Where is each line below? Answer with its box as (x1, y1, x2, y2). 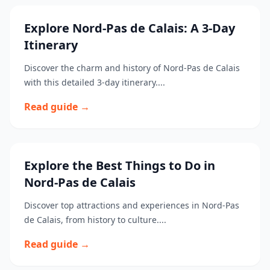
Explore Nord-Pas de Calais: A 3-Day (24, 20, 235, 36)
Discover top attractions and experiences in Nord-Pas (24, 199, 239, 211)
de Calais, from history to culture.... (24, 214, 166, 225)
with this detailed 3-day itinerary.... (24, 77, 165, 88)
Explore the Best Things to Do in (24, 157, 215, 174)
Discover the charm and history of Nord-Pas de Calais (24, 62, 240, 74)
